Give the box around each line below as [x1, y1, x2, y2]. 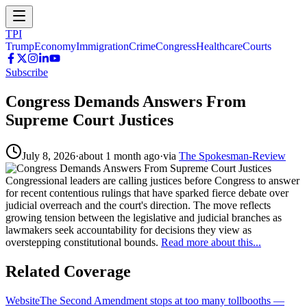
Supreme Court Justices [5, 110, 173, 129]
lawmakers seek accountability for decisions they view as [5, 223, 251, 236]
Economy [34, 40, 76, 52]
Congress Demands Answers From [5, 92, 246, 110]
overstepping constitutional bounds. [5, 236, 158, 248]
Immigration [76, 40, 129, 52]
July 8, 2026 [22, 149, 75, 162]
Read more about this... [161, 236, 261, 248]
